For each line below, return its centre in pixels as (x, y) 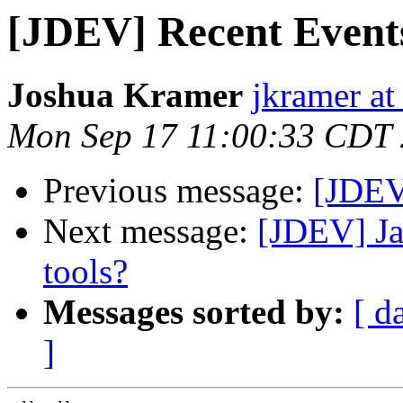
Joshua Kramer (125, 95)
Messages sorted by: (194, 312)
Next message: (150, 231)
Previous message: (178, 191)
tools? (85, 272)
